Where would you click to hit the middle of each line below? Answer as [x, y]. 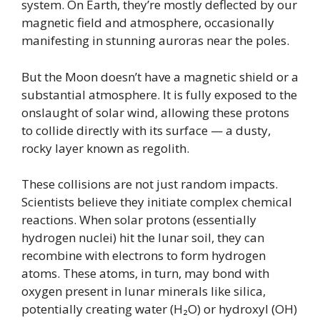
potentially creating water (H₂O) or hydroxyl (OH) [159, 309]
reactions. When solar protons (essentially [139, 220]
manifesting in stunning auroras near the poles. [155, 41]
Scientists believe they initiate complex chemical [157, 202]
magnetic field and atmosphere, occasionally [148, 23]
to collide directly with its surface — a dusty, [146, 130]
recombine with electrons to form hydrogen [144, 256]
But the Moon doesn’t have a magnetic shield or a [160, 76]
